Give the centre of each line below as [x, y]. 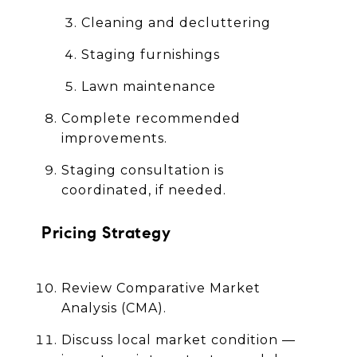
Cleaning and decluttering [176, 22]
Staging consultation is [142, 170]
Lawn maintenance [148, 86]
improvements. [114, 138]
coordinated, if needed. [143, 190]
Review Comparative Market [161, 288]
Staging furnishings [150, 54]
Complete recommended [151, 118]
